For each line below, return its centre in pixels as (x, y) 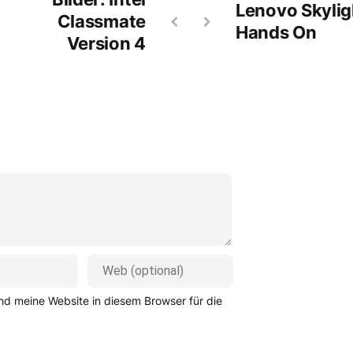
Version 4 (106, 43)
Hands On (276, 32)
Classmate (101, 21)
